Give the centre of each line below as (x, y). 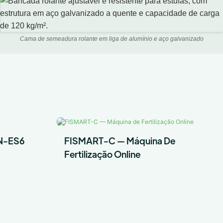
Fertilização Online (102, 154)
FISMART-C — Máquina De (119, 140)
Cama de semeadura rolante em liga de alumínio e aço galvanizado (111, 39)
